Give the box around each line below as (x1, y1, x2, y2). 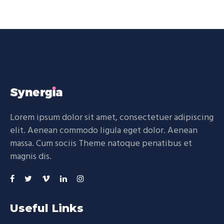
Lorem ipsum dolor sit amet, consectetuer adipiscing (10, 110, 213, 125)
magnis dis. (10, 149, 51, 164)
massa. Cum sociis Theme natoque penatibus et (10, 136, 192, 151)
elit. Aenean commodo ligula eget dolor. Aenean (10, 123, 197, 138)
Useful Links (10, 201, 83, 215)
